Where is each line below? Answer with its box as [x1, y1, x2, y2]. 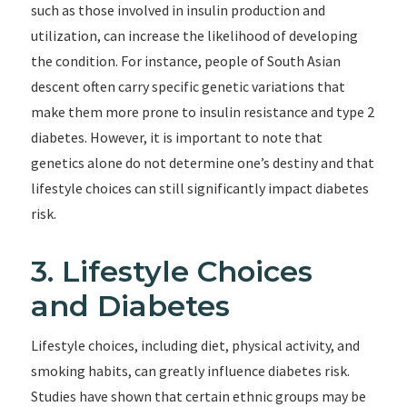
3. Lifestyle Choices [30, 253, 313, 289]
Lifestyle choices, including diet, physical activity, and [30, 336, 360, 354]
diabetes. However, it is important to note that [30, 128, 323, 146]
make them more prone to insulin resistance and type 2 [30, 103, 374, 121]
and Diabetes [30, 288, 230, 323]
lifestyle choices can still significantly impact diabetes [30, 179, 369, 197]
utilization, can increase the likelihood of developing [30, 26, 358, 45]
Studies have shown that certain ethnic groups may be [30, 387, 366, 405]
